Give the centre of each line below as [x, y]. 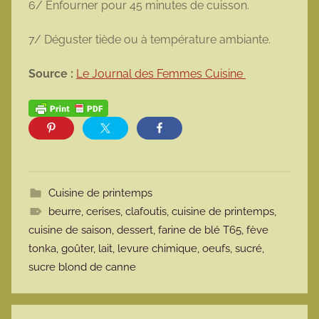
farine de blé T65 [200, 230]
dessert [135, 230]
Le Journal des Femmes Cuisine [161, 74]
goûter [77, 248]
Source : [52, 74]
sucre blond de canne [82, 267]
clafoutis [146, 211]
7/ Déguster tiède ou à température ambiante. [151, 40]
